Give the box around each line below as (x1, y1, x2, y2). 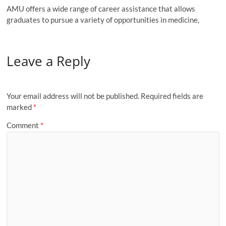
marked (7, 102, 34, 112)
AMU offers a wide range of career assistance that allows (7, 4, 196, 13)
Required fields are (141, 91, 204, 101)
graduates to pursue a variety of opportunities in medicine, (7, 15, 200, 24)
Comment (7, 120, 41, 130)
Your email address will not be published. (7, 91, 140, 101)
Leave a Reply (7, 51, 91, 70)
